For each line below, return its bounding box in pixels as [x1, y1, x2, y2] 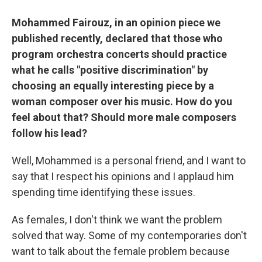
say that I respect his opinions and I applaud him [12, 170, 234, 182]
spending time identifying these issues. [12, 186, 195, 198]
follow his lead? [12, 127, 87, 139]
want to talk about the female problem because [12, 245, 230, 257]
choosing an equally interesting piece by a [12, 80, 214, 92]
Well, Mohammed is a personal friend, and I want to [12, 154, 246, 167]
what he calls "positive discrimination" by [12, 64, 208, 76]
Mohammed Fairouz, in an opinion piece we [12, 16, 220, 29]
